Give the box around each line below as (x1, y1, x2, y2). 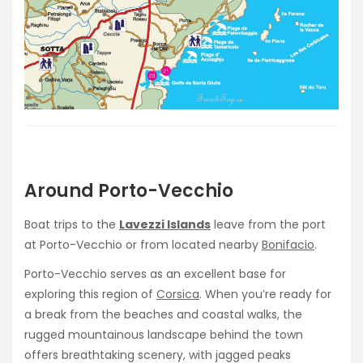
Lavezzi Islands (119, 216, 211, 233)
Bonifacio (262, 236, 314, 253)
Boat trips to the (24, 216, 119, 233)
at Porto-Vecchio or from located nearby (24, 236, 262, 253)
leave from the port (211, 216, 326, 233)
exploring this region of (24, 285, 156, 302)
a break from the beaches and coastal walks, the (24, 305, 302, 322)
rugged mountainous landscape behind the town (24, 326, 303, 343)
